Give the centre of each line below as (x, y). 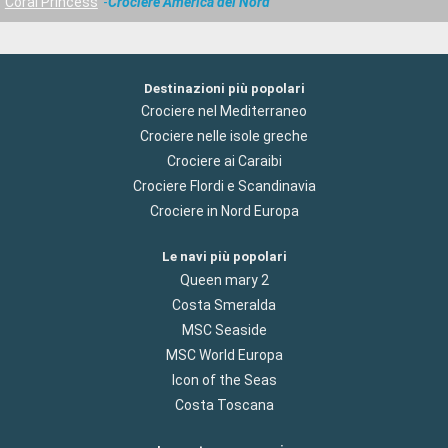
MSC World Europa (224, 354)
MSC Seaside (224, 329)
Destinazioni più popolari (224, 89)
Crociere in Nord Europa (224, 211)
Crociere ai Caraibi (224, 161)
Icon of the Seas (224, 379)
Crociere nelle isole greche (224, 136)
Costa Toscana (224, 404)
